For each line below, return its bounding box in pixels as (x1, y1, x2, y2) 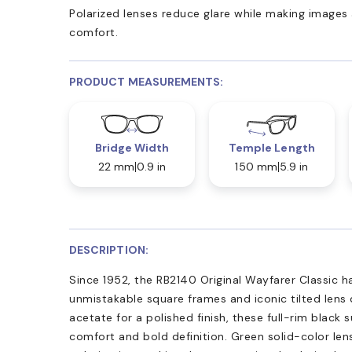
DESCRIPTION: (69, 243, 148, 258)
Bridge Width (94, 141, 170, 156)
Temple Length (228, 141, 315, 156)
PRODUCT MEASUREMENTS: (69, 75, 224, 90)
